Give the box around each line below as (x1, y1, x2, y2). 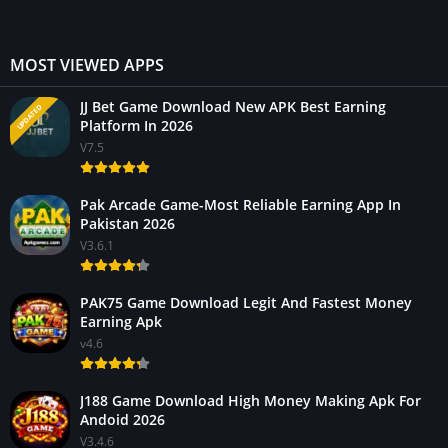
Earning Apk (80, 311, 162, 331)
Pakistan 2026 (80, 213, 175, 233)
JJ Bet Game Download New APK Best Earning (80, 96, 386, 116)
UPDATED (14, 102, 44, 132)
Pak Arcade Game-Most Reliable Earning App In (80, 194, 401, 214)
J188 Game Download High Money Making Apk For (80, 390, 421, 410)
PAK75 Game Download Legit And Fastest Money (80, 292, 412, 312)
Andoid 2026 (80, 409, 165, 429)
